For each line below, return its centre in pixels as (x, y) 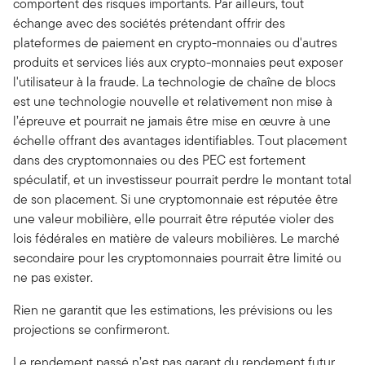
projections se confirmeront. (91, 330)
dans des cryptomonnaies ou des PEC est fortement (159, 160)
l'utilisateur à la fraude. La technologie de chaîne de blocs (174, 82)
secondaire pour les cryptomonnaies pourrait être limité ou (177, 258)
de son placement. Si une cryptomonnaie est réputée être (176, 199)
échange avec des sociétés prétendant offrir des (149, 23)
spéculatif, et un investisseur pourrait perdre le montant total (182, 180)
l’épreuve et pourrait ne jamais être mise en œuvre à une (172, 121)
